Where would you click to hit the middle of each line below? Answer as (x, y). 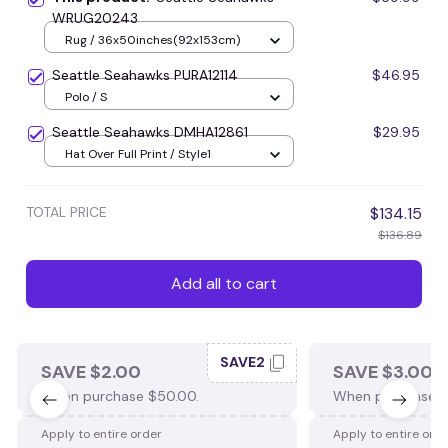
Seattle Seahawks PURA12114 (145, 74)
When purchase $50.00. (120, 395)
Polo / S (86, 97)
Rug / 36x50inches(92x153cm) (152, 40)
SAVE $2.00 (91, 371)
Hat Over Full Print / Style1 (138, 154)
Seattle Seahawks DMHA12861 (150, 131)
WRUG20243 (95, 17)
